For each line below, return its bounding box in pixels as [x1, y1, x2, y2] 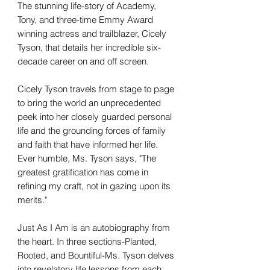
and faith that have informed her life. [17, 138, 158, 150]
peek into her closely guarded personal [17, 110, 172, 122]
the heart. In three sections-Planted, [17, 235, 157, 247]
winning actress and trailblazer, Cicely [17, 27, 166, 39]
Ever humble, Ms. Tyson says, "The [17, 152, 156, 164]
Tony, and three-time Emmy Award [17, 13, 153, 25]
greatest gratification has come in [17, 166, 148, 178]
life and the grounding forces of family [17, 124, 166, 136]
